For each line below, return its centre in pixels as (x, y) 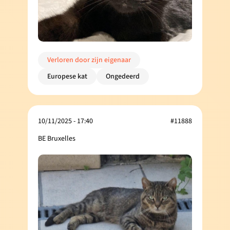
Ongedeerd (123, 76)
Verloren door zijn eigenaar (89, 60)
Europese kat (67, 76)
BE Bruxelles (57, 138)
